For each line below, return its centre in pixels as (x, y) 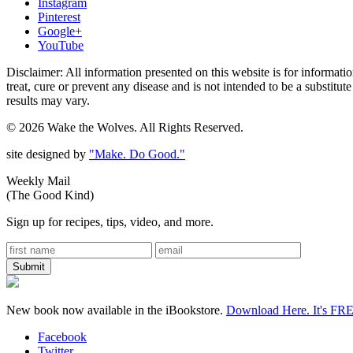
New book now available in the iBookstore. (116, 310)
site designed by (48, 154)
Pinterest (59, 17)
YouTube (61, 45)
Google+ (60, 31)
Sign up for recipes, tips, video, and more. (110, 221)
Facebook (62, 336)
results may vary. (48, 100)
